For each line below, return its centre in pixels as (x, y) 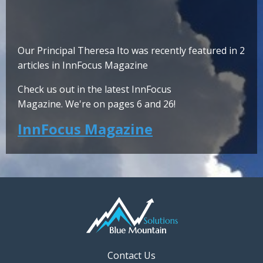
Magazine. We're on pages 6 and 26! (97, 104)
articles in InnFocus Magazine (83, 65)
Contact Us (131, 255)
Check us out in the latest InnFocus (95, 90)
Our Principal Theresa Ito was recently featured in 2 (131, 51)
